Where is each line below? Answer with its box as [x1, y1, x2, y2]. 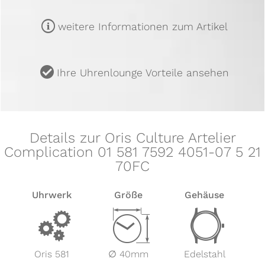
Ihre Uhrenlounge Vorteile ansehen [56, 66, 229, 79]
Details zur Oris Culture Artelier [29, 129, 236, 146]
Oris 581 [34, 248, 69, 260]
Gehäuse [185, 189, 225, 201]
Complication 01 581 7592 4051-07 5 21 [4, 143, 261, 160]
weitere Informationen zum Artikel [57, 20, 228, 33]
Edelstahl [183, 248, 225, 260]
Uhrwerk [31, 189, 72, 201]
